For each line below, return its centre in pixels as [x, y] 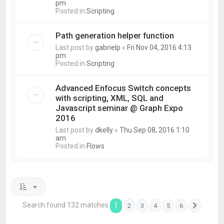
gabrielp [108, 47]
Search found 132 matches [66, 205]
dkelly [104, 130]
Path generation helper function [115, 35]
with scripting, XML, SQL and [110, 98]
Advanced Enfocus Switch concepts [123, 88]
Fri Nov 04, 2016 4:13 [159, 47]
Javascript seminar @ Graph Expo [119, 108]
